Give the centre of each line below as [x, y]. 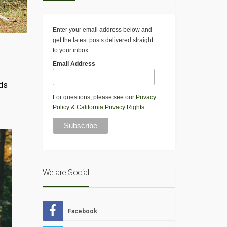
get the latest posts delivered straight [103, 40]
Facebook [82, 212]
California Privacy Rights [110, 108]
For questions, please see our [94, 98]
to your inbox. [71, 50]
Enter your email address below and [102, 30]
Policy [61, 108]
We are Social [65, 173]
